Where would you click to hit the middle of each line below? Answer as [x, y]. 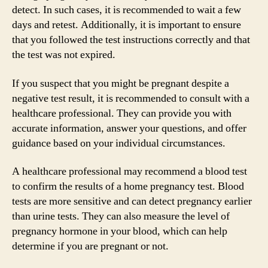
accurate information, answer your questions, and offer [129, 128]
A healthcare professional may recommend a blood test [130, 171]
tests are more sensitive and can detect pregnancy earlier [132, 201]
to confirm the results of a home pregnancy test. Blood [128, 186]
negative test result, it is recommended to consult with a [131, 98]
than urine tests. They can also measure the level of [121, 216]
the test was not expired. [64, 55]
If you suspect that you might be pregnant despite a [121, 83]
